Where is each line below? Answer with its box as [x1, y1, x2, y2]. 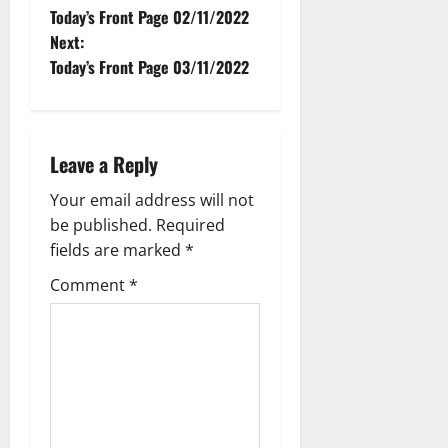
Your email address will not [50, 188, 254, 211]
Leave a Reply [50, 148, 158, 179]
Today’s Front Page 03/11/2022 [50, 54, 249, 79]
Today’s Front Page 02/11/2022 [50, 4, 249, 29]
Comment [50, 273, 129, 296]
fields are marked [50, 238, 185, 261]
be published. [50, 213, 152, 236]
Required [156, 213, 225, 236]
